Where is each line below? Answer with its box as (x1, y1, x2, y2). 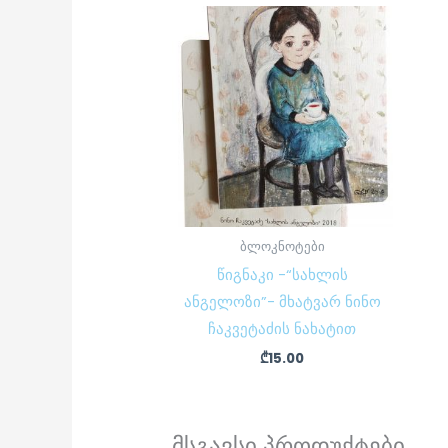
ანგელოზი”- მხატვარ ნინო (183, 291, 381, 313)
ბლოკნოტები (239, 237, 325, 255)
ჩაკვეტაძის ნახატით (208, 318, 357, 340)
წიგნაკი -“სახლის (216, 264, 348, 286)
